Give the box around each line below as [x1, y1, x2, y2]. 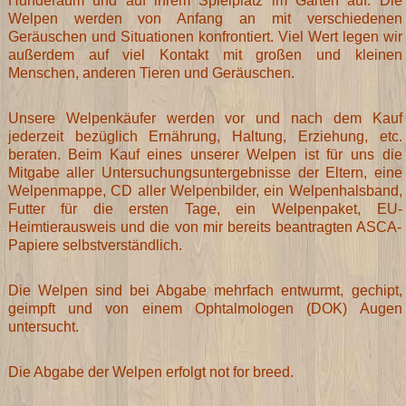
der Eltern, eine [297, 164, 402, 180]
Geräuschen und [7, 28, 121, 44]
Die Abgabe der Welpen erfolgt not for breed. [7, 363, 294, 380]
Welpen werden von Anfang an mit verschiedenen [7, 10, 402, 26]
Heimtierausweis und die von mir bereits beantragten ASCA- [7, 218, 402, 235]
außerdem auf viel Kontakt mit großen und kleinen [7, 46, 402, 63]
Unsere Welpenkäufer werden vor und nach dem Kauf [7, 110, 402, 126]
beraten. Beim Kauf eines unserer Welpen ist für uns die [7, 146, 402, 162]
